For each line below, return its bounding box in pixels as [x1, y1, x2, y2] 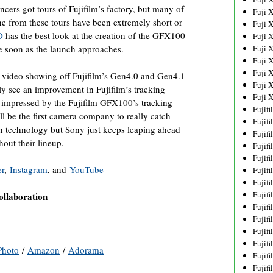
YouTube [69, 163, 104, 175]
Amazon [27, 244, 60, 256]
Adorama [68, 244, 104, 256]
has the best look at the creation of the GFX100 [3, 29, 185, 41]
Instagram [10, 163, 48, 175]
